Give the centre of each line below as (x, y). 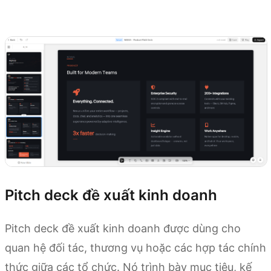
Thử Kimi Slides (40, 18)
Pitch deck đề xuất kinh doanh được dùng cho (123, 228)
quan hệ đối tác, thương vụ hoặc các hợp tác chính (135, 247)
